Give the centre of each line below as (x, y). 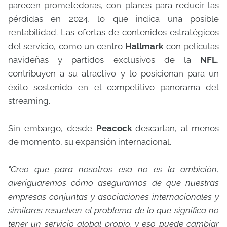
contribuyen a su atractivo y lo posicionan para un (113, 73)
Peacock (114, 128)
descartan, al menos (175, 128)
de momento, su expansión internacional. (91, 142)
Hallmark (144, 46)
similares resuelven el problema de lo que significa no (113, 210)
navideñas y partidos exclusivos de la (104, 60)
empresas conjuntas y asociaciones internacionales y (113, 197)
